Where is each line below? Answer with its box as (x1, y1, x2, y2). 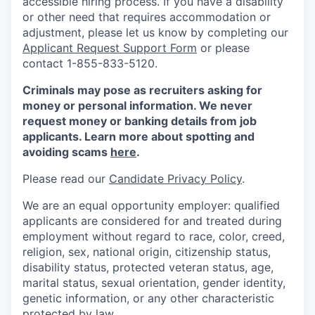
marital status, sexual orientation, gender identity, (22, 276, 285, 290)
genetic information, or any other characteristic (22, 291, 274, 305)
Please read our (22, 172, 109, 186)
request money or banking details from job (22, 114, 257, 128)
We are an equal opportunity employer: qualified (22, 198, 280, 212)
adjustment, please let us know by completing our (22, 25, 288, 39)
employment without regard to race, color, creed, (22, 229, 285, 243)
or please (197, 41, 250, 55)
